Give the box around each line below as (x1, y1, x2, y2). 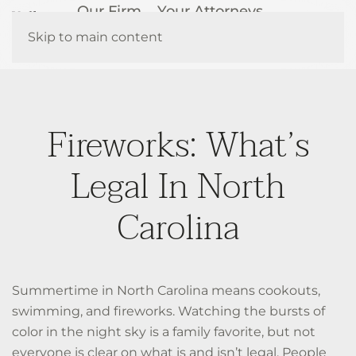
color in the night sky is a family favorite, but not (12, 324, 315, 339)
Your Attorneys (157, 2, 264, 20)
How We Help (77, 25, 177, 43)
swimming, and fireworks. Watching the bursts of (12, 304, 325, 319)
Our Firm (77, 2, 142, 20)
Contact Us (77, 48, 157, 66)
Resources (192, 25, 267, 43)
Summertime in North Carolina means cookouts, (12, 283, 320, 298)
